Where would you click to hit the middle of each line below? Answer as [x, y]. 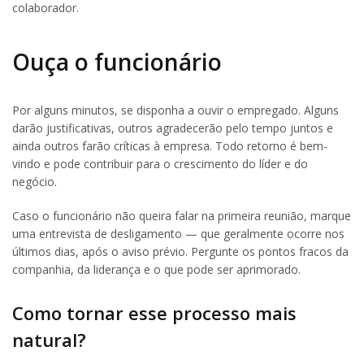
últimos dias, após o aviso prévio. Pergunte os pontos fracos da [180, 252]
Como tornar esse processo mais [154, 313]
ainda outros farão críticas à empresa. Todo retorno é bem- [170, 146]
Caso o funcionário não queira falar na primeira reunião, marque [182, 216]
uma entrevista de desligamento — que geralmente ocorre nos [178, 234]
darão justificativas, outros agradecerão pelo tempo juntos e [173, 128]
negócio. [35, 182]
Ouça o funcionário [117, 62]
